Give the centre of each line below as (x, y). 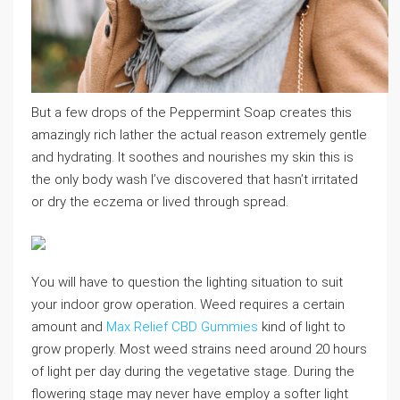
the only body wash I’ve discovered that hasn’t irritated (195, 179)
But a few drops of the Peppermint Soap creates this (192, 112)
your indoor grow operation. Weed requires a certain (188, 304)
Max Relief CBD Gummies (182, 326)
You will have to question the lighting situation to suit (187, 282)
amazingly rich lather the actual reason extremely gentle (199, 134)
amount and (69, 326)
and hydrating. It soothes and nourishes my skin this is (192, 157)
